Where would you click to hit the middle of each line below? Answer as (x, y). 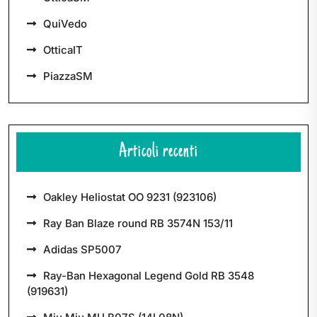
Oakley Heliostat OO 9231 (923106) (130, 197)
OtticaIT (63, 50)
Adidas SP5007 (82, 249)
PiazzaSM (68, 76)
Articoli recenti (158, 152)
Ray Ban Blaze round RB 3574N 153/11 (138, 223)
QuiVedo (65, 24)
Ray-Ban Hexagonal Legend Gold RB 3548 (149, 276)
